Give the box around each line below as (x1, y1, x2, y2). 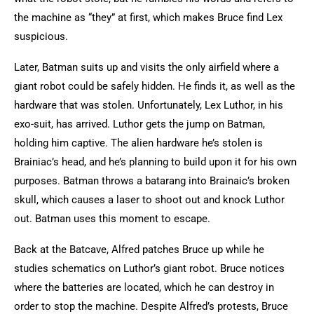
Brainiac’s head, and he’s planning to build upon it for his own (14, 156, 296, 168)
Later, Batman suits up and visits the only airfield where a (14, 61, 279, 74)
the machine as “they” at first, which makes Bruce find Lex (14, 11, 282, 24)
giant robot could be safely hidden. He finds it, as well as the (14, 80, 295, 93)
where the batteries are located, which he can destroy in (14, 281, 274, 294)
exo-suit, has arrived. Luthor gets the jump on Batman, (14, 118, 265, 130)
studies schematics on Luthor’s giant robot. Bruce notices (14, 262, 285, 275)
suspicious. (14, 30, 71, 43)
